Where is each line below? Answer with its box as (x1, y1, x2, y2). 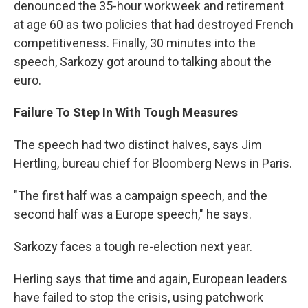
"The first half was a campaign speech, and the (14, 188, 267, 203)
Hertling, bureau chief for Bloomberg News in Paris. (14, 156, 292, 171)
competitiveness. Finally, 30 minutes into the (14, 36, 256, 51)
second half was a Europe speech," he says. (14, 207, 252, 222)
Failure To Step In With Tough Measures (14, 105, 238, 120)
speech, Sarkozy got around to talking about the (14, 54, 272, 69)
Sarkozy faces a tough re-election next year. (14, 239, 252, 254)
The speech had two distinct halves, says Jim (14, 137, 262, 153)
